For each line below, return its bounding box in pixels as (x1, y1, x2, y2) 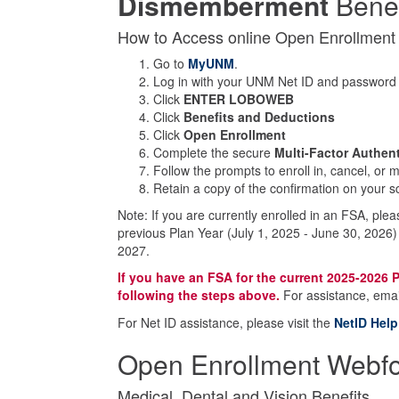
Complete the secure (153, 143, 274, 161)
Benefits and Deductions (183, 108, 335, 126)
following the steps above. (118, 286, 283, 304)
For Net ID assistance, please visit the (118, 313, 334, 331)
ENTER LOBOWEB (183, 90, 294, 108)
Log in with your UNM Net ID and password (153, 72, 396, 90)
